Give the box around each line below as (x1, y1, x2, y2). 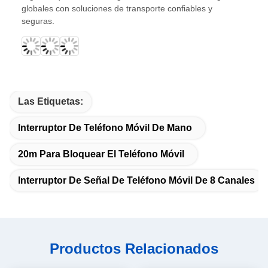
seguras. (22, 16, 54, 26)
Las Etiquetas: (18, 96, 83, 107)
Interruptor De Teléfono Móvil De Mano (18, 123, 192, 133)
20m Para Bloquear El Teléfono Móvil (18, 149, 184, 160)
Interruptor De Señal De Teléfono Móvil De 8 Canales (18, 175, 255, 186)
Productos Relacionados (50, 240, 218, 257)
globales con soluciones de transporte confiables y (22, 4, 212, 14)
